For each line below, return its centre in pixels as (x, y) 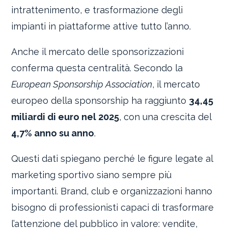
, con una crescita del (165, 117)
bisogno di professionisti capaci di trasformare (113, 207)
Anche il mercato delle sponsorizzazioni (98, 51)
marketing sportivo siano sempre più (92, 175)
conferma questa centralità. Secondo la (97, 68)
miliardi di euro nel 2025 (65, 117)
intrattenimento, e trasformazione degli (97, 10)
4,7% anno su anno (53, 133)
